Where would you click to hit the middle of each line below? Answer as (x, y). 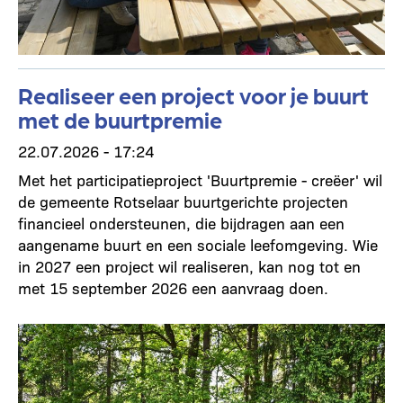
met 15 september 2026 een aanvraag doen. (173, 287)
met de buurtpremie (120, 119)
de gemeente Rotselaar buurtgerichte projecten (183, 201)
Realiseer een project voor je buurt (193, 94)
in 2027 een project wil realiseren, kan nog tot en (189, 266)
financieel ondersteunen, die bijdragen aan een (181, 223)
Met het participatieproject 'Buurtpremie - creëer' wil (200, 179)
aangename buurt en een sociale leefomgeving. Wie (198, 244)
